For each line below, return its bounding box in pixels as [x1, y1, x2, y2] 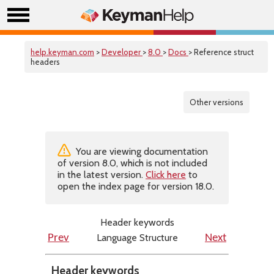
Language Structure [96, 232, 178, 243]
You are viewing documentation [73, 146, 208, 157]
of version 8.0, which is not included [57, 157, 207, 169]
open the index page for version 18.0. [57, 180, 214, 192]
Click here [146, 169, 186, 180]
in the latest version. [57, 169, 146, 180]
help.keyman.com [31, 47, 94, 57]
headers [31, 57, 60, 67]
